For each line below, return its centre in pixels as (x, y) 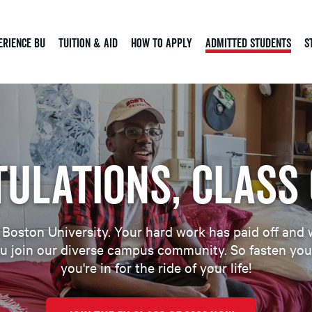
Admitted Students (248, 43)
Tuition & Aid (88, 43)
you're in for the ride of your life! (156, 267)
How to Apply (162, 43)
